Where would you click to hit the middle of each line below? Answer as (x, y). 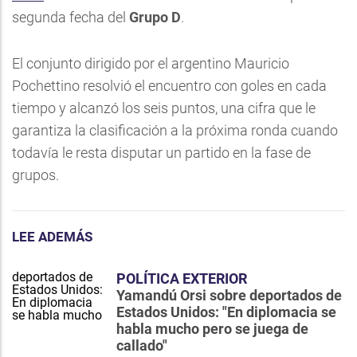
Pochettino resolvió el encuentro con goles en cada (169, 86)
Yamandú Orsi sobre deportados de (229, 295)
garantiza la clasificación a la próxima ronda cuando (175, 130)
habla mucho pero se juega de (212, 329)
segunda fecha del (69, 17)
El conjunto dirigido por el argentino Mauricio (151, 63)
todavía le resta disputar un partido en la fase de (161, 153)
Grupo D (153, 17)
